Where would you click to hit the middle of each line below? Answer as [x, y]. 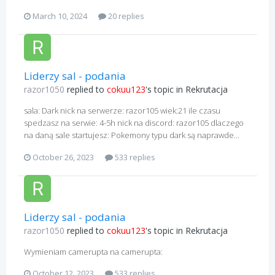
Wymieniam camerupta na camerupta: [93, 251]
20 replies [125, 16]
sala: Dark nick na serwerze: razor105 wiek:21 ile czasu [122, 111]
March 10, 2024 [60, 16]
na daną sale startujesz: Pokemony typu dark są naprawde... [132, 135]
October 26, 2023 [63, 157]
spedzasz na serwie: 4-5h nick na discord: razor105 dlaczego [134, 123]
